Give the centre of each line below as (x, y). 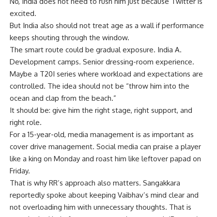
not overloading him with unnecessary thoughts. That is (101, 207)
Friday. (20, 170)
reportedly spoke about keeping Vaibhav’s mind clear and (104, 195)
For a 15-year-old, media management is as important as (102, 134)
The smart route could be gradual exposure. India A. (96, 49)
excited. (23, 13)
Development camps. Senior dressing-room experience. (102, 62)
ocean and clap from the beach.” (63, 98)
